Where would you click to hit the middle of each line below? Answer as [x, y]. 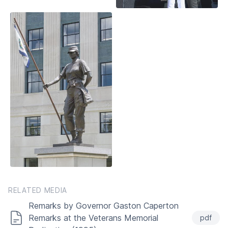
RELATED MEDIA [38, 190]
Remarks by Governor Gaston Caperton [104, 206]
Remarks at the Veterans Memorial [93, 218]
